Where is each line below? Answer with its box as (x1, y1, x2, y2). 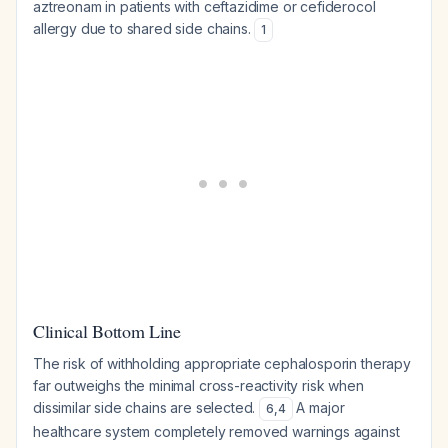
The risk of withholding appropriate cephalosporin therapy (33, 355, 411, 372)
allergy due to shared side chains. (33, 20, 255, 37)
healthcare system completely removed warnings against (33, 423, 400, 440)
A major (292, 399, 345, 416)
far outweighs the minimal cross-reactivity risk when (33, 377, 364, 394)
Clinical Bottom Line (33, 319, 181, 343)
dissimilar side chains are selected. (33, 399, 260, 416)
